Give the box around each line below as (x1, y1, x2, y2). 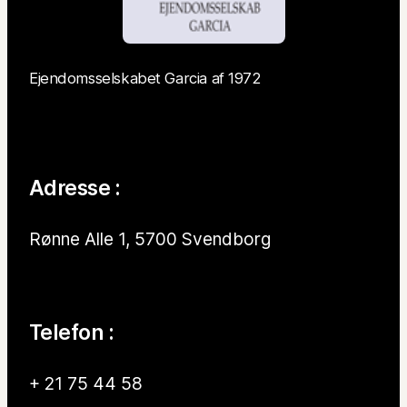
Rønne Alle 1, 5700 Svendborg (29, 227, 271, 250)
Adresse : (29, 174, 121, 201)
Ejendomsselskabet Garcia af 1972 (29, 69, 262, 88)
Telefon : (29, 319, 114, 345)
